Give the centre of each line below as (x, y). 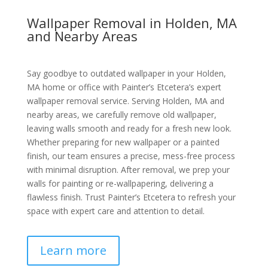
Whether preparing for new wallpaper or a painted (123, 142)
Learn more (73, 251)
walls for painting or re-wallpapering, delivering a (120, 184)
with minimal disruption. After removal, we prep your (128, 170)
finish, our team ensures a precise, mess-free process (131, 156)
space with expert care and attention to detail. (115, 211)
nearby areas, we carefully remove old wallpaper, (121, 115)
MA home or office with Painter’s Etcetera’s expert (124, 87)
